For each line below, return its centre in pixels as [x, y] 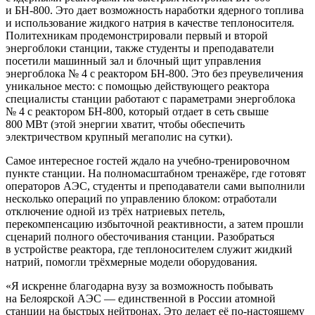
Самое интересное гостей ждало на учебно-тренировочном [148, 160]
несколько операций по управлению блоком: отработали [141, 198]
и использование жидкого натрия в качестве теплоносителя [149, 22]
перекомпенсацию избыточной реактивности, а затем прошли [155, 224]
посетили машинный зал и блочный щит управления [133, 60]
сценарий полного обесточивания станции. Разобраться [140, 236]
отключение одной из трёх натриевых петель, [115, 211]
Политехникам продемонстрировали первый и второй [137, 35]
